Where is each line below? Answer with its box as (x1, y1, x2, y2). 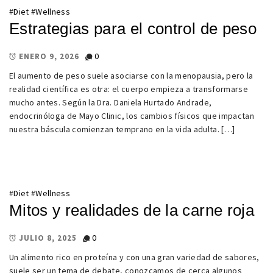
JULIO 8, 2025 (19, 233, 77, 244)
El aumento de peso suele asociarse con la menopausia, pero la (9, 70, 253, 82)
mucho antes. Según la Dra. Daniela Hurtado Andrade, (9, 97, 212, 108)
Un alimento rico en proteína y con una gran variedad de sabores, (9, 252, 260, 263)
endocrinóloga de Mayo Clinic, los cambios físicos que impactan (9, 110, 255, 122)
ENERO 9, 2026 (19, 51, 79, 62)
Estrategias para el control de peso (9, 19, 257, 38)
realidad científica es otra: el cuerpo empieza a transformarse (9, 83, 249, 95)
